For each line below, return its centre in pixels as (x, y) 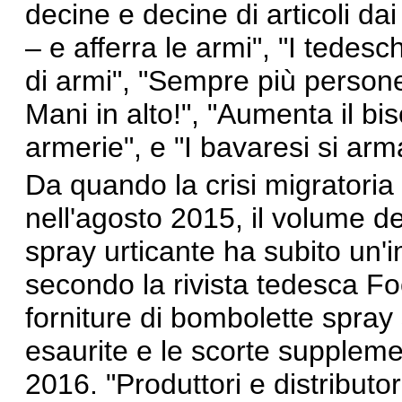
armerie (74, 147)
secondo (80, 284)
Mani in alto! (103, 114)
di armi (69, 81)
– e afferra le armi (139, 48)
